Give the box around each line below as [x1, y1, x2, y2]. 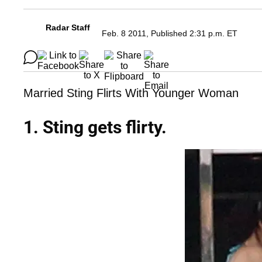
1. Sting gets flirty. [23, 117, 167, 138]
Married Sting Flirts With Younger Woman [23, 87, 239, 100]
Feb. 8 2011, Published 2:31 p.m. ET [102, 29, 237, 39]
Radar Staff [46, 23, 90, 33]
